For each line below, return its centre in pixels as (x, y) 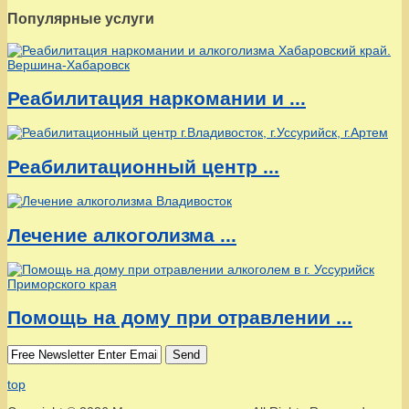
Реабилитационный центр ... (143, 166)
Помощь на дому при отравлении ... (180, 318)
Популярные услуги (81, 19)
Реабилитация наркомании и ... (157, 98)
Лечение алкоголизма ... (122, 235)
